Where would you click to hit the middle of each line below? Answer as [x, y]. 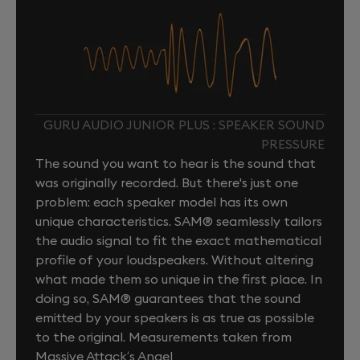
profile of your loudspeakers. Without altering [174, 260]
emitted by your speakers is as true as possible [175, 318]
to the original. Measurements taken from [164, 337]
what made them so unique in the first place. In [179, 279]
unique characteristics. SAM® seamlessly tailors [179, 221]
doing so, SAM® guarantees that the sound [168, 299]
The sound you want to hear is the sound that [176, 164]
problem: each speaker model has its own [162, 202]
